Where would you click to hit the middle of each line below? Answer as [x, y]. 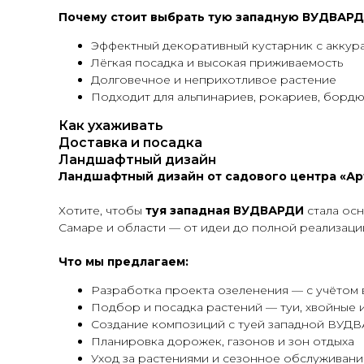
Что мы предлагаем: [123, 262]
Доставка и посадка [130, 143]
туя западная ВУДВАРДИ [226, 210]
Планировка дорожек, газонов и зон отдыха [223, 341]
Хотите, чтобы [102, 210]
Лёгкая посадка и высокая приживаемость [217, 63]
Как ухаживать [111, 126]
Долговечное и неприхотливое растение [214, 80]
